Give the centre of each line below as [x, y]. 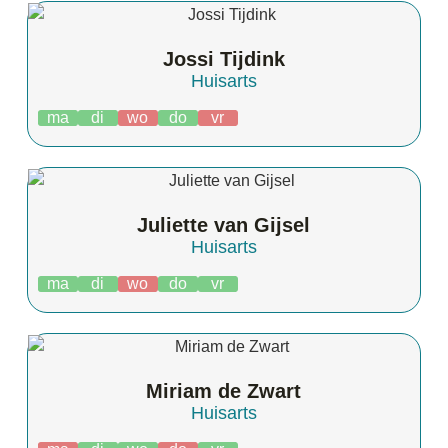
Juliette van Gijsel [224, 224]
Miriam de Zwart [224, 390]
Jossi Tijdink [223, 59]
